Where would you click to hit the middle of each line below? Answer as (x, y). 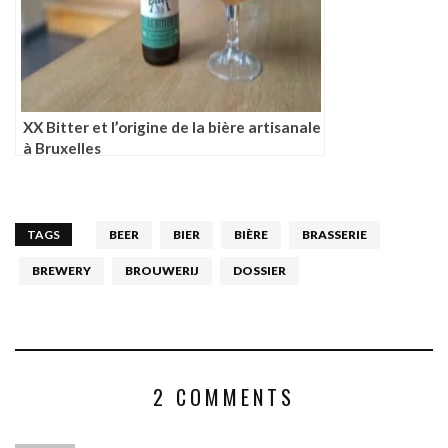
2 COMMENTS (224, 397)
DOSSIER (259, 271)
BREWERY (61, 271)
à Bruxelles (62, 148)
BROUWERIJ (162, 271)
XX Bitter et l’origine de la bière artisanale (172, 127)
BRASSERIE (334, 235)
